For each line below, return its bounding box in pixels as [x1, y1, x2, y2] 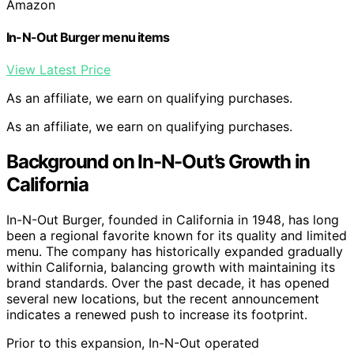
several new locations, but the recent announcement [6, 291, 319, 307]
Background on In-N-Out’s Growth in [6, 150, 311, 174]
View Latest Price [6, 62, 111, 78]
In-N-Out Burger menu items [6, 29, 170, 46]
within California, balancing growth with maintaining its [6, 259, 335, 276]
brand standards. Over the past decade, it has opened [6, 275, 330, 292]
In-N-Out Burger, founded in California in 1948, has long [6, 212, 339, 228]
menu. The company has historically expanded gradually [6, 243, 343, 260]
